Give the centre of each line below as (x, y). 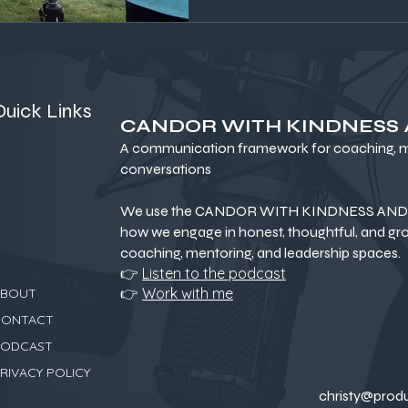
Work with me (188, 293)
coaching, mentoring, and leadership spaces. (260, 252)
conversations (166, 168)
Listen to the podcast (214, 273)
